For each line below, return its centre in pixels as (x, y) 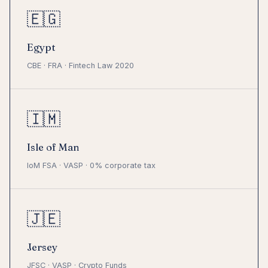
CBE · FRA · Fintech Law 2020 (80, 66)
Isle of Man (53, 147)
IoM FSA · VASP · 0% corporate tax (91, 166)
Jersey (42, 247)
